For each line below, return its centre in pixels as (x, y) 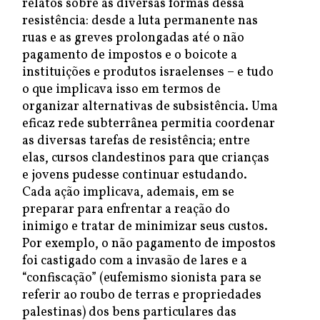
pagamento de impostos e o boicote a (130, 55)
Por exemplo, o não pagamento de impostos (149, 244)
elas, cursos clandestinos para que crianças (146, 158)
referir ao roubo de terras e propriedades (142, 295)
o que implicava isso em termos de (121, 90)
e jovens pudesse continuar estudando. (135, 175)
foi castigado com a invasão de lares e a (135, 261)
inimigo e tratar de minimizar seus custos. (145, 227)
